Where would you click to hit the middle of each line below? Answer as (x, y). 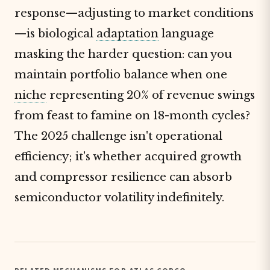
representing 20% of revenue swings (151, 95)
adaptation (127, 33)
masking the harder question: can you (123, 54)
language (186, 33)
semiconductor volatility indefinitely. (119, 197)
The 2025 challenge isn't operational (118, 136)
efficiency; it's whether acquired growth (128, 156)
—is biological (55, 33)
